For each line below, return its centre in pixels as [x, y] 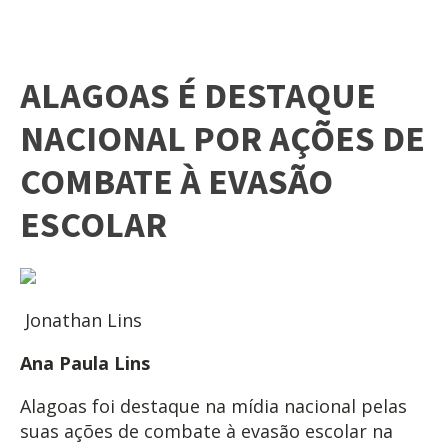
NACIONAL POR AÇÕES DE [222, 139]
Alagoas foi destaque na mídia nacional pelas [213, 405]
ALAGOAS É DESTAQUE [198, 96]
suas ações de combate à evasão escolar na [206, 430]
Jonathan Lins [81, 319]
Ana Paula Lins [85, 362]
